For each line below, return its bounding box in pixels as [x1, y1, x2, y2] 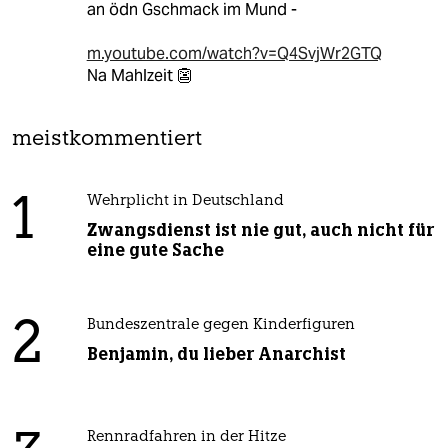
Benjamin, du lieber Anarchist [86, 343, 346, 366]
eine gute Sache [86, 239, 224, 262]
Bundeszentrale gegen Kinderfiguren [86, 318, 355, 334]
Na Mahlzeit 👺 [86, 65, 193, 87]
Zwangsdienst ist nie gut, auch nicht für [86, 219, 434, 242]
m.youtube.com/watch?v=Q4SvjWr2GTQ [86, 43, 382, 65]
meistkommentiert [12, 129, 202, 151]
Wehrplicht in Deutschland [86, 194, 284, 210]
